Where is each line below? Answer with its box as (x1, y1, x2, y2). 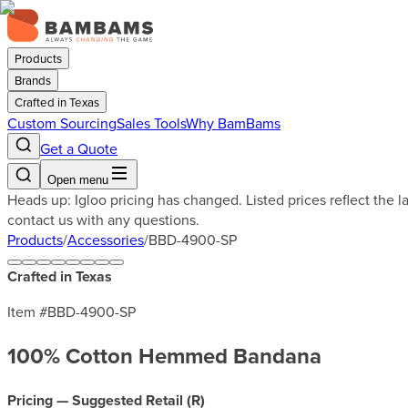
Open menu (47, 173, 108, 187)
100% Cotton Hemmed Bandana (7, 339, 321, 372)
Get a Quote (40, 138, 117, 158)
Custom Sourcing (7, 113, 117, 133)
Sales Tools (117, 113, 186, 133)
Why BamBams (186, 113, 280, 133)
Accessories (67, 229, 144, 250)
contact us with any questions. (7, 209, 199, 229)
